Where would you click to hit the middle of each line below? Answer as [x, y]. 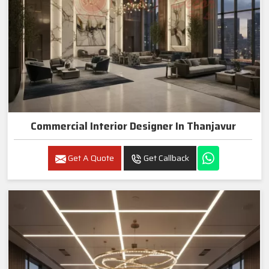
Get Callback [165, 158]
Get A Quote [90, 158]
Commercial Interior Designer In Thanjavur [133, 126]
